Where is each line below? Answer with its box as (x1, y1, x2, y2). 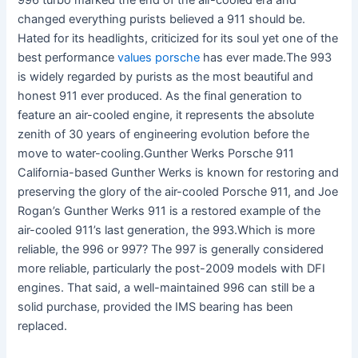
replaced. (18, 319, 68, 334)
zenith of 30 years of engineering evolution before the (18, 127, 310, 142)
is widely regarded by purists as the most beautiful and (18, 70, 314, 85)
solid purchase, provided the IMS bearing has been (18, 300, 294, 315)
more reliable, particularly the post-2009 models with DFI (18, 261, 326, 276)
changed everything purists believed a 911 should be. (18, 12, 306, 27)
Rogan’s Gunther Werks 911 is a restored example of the (18, 204, 321, 219)
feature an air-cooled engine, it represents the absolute (18, 108, 315, 123)
